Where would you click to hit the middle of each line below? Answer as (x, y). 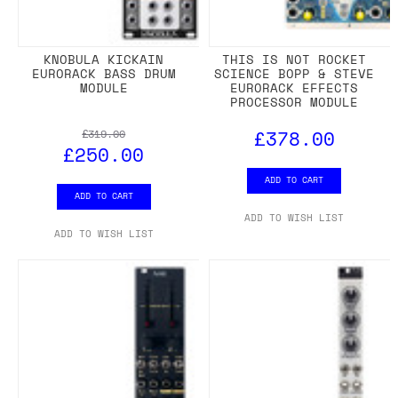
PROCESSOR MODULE (295, 101)
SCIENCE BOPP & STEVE (295, 73)
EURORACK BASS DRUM (103, 73)
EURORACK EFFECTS (295, 87)
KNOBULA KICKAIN (104, 59)
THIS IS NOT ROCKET (295, 59)
